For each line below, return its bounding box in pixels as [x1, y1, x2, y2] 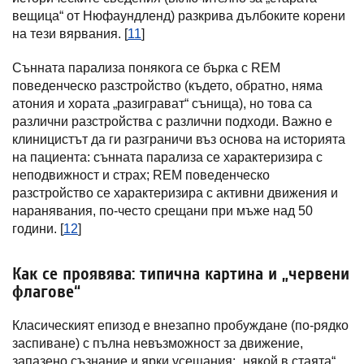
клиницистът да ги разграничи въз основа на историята [12, 132, 345, 146]
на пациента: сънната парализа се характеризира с [12, 150, 323, 164]
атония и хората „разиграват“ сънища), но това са [12, 97, 312, 110]
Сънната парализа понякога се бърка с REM [12, 61, 280, 75]
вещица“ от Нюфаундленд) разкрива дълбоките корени [12, 9, 345, 23]
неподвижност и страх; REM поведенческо [12, 168, 270, 182]
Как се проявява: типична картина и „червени [12, 263, 349, 284]
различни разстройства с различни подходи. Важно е [12, 115, 332, 128]
